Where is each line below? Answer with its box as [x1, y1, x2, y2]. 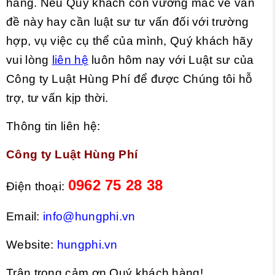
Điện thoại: [6, 180, 68, 193]
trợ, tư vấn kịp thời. [6, 91, 109, 104]
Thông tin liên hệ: [6, 120, 101, 133]
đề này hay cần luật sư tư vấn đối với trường [6, 15, 249, 28]
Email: [6, 210, 44, 223]
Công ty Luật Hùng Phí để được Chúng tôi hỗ [6, 72, 253, 85]
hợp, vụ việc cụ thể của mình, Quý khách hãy [6, 34, 253, 47]
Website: [6, 238, 57, 251]
